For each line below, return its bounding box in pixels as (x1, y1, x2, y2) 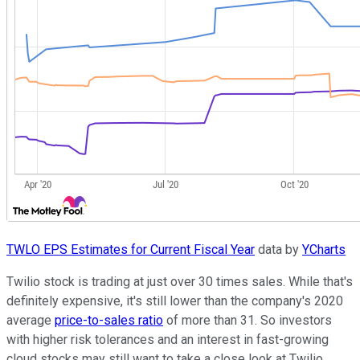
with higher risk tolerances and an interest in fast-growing (6, 331, 329, 347)
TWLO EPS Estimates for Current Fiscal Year (6, 241, 255, 257)
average (6, 312, 55, 328)
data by (255, 241, 302, 257)
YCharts (302, 241, 346, 257)
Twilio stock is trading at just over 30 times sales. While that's (6, 273, 353, 289)
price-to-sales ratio (55, 312, 163, 328)
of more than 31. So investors (163, 312, 332, 328)
